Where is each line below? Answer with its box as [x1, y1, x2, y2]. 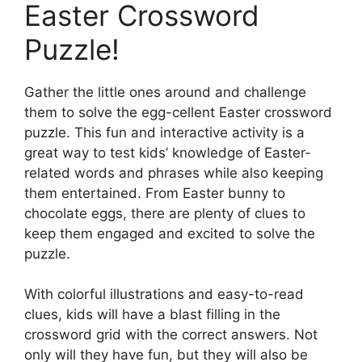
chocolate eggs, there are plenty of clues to [24, 204, 305, 221]
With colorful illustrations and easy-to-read [24, 286, 304, 303]
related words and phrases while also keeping [24, 164, 323, 181]
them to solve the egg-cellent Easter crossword [24, 103, 332, 120]
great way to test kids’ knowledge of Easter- [24, 144, 311, 161]
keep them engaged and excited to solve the [24, 225, 315, 242]
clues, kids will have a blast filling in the [24, 306, 280, 323]
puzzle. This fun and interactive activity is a [24, 124, 305, 141]
